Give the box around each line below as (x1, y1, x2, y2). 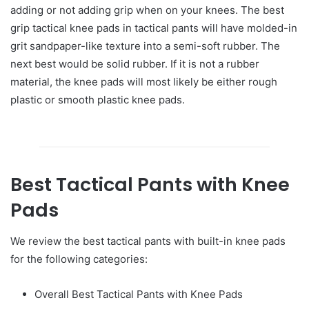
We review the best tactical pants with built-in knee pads (10, 234, 286, 248)
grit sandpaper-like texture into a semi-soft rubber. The (10, 39, 280, 52)
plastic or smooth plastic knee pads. (10, 93, 185, 106)
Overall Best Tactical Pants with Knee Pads (34, 287, 243, 301)
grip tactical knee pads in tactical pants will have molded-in (10, 21, 297, 34)
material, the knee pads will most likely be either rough (10, 75, 277, 88)
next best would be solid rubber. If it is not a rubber (10, 57, 259, 70)
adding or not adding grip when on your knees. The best (10, 3, 284, 17)
